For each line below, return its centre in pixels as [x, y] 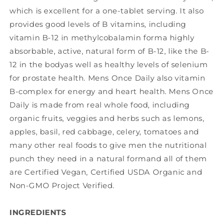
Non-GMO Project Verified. [62, 186]
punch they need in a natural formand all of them [108, 159]
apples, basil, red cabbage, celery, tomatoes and [104, 132]
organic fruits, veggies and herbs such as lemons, [107, 118]
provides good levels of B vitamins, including [98, 24]
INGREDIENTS [38, 213]
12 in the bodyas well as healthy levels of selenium [109, 65]
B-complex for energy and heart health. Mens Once [111, 92]
